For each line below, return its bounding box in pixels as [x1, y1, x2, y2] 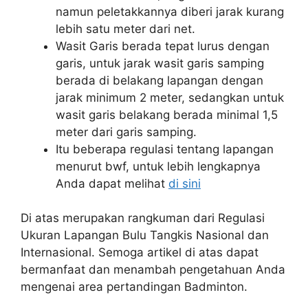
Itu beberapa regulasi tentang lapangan [56, 142, 274, 156]
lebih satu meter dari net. [56, 21, 195, 36]
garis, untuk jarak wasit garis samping [56, 56, 264, 70]
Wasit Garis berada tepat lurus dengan [56, 38, 269, 53]
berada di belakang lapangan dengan [56, 73, 263, 87]
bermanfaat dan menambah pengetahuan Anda [21, 263, 285, 276]
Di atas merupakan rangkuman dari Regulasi [21, 211, 265, 225]
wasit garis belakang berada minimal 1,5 [56, 107, 278, 122]
